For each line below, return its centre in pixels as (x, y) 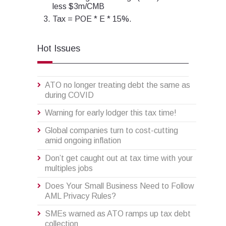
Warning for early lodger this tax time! (111, 113)
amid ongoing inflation (83, 141)
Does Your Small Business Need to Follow (120, 186)
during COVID (69, 95)
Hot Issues (59, 49)
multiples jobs (69, 168)
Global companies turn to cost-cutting (111, 131)
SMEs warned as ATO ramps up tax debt (118, 214)
